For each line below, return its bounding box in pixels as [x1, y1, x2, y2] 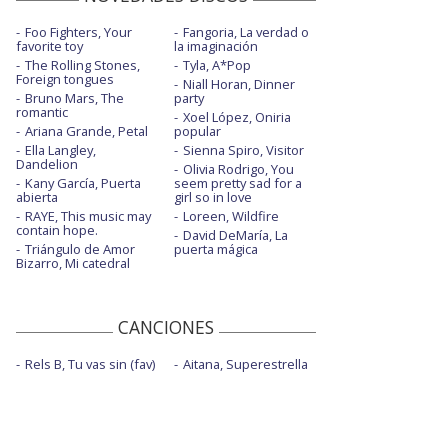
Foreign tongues [16, 69, 114, 88]
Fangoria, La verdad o [182, 22, 309, 41]
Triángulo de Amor [25, 239, 135, 258]
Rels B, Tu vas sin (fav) [25, 354, 155, 373]
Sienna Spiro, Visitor [182, 140, 304, 159]
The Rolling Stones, [25, 55, 140, 74]
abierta [16, 187, 58, 206]
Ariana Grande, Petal [25, 121, 148, 140]
